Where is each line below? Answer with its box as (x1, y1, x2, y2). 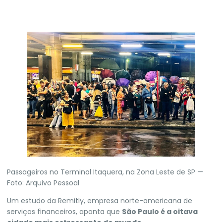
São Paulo (122, 207, 159, 217)
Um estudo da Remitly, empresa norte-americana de (7, 196, 192, 206)
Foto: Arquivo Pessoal (7, 177, 79, 188)
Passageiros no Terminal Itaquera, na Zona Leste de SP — (7, 166, 203, 177)
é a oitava (159, 207, 198, 217)
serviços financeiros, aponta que (7, 207, 122, 217)
